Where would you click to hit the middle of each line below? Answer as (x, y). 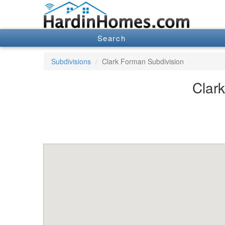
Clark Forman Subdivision (143, 61)
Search (111, 38)
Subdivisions (71, 61)
